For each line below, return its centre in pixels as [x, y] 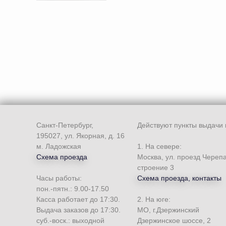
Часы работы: [59, 178]
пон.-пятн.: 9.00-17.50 [73, 189]
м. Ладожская [59, 146]
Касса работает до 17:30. [78, 199]
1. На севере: [159, 146]
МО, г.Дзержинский [168, 210]
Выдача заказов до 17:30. [78, 210]
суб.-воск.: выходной [70, 220]
